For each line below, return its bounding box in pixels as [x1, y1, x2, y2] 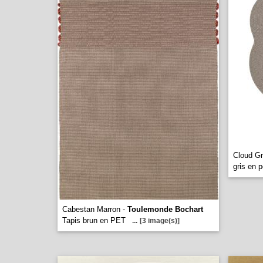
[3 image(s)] [140, 217, 180, 225]
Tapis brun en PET [62, 216, 126, 225]
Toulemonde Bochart [127, 205, 203, 214]
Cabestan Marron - [62, 205, 127, 214]
